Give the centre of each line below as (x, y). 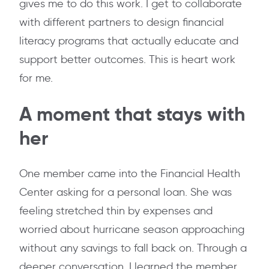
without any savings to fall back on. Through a (133, 248)
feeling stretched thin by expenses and (116, 211)
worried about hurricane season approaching (132, 230)
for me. (36, 78)
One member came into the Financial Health (130, 174)
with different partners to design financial (122, 23)
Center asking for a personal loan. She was (125, 192)
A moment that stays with (132, 114)
